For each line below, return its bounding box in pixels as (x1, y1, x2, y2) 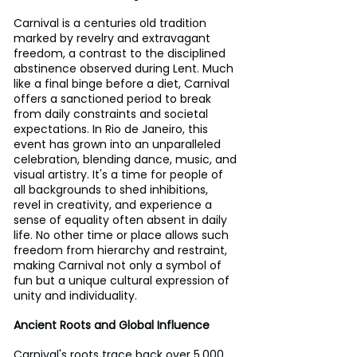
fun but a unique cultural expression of (14, 272, 233, 288)
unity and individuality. (14, 287, 137, 304)
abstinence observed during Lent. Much (14, 60, 237, 76)
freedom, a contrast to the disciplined (14, 45, 229, 61)
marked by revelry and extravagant (14, 29, 214, 46)
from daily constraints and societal (14, 105, 211, 122)
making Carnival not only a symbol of (14, 257, 225, 273)
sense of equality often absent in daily (14, 211, 230, 228)
